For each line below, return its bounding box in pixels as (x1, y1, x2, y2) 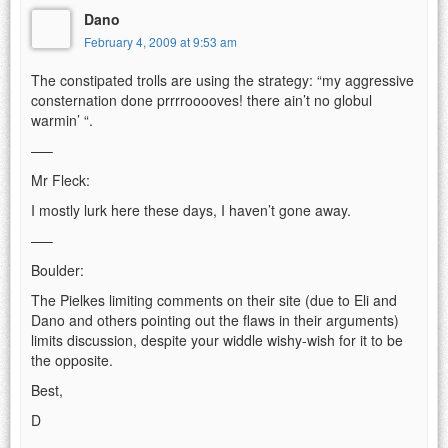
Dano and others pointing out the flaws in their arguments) (31, 309, 399, 330)
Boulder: (31, 259, 84, 280)
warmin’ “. (31, 109, 93, 130)
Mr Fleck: (31, 169, 90, 190)
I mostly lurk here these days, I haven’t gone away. (31, 199, 351, 220)
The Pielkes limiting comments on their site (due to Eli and (31, 289, 397, 310)
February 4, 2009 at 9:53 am (84, 32, 237, 50)
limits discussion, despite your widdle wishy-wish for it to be (31, 329, 403, 350)
